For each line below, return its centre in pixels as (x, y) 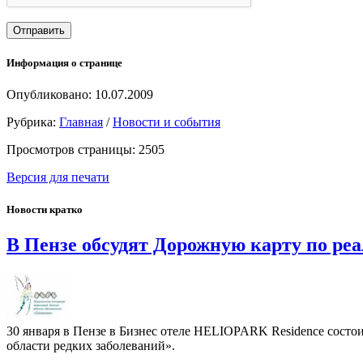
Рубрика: (33, 122)
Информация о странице (64, 63)
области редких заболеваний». (91, 345)
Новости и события (167, 122)
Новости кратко (45, 209)
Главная (81, 122)
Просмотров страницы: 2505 (85, 150)
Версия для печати (58, 177)
